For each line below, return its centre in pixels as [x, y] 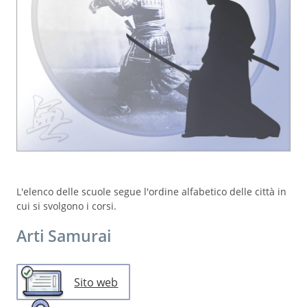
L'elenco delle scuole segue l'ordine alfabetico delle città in [151, 191]
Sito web [96, 283]
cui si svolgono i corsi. [66, 206]
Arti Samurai [64, 235]
